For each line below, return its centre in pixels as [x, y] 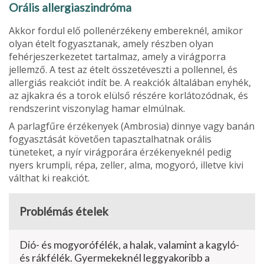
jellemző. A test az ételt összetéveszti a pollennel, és [123, 69]
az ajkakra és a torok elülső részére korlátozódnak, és [128, 95]
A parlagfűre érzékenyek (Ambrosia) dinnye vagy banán [132, 126]
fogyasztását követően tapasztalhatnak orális [110, 139]
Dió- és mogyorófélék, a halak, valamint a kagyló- [129, 245]
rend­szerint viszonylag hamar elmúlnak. [97, 108]
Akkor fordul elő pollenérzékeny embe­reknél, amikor [126, 30]
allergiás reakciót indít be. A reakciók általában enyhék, [130, 82]
